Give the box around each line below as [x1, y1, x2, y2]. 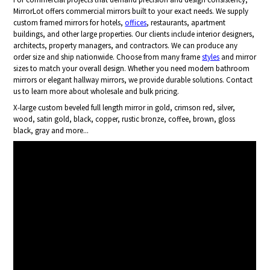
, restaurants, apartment [146, 17, 226, 28]
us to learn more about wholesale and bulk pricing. [13, 86, 180, 97]
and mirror [219, 52, 257, 63]
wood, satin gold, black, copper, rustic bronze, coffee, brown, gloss [13, 114, 236, 125]
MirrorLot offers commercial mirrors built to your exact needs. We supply [13, 6, 249, 17]
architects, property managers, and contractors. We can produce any [13, 40, 238, 51]
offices [125, 17, 147, 28]
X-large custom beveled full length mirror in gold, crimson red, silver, [13, 102, 236, 113]
